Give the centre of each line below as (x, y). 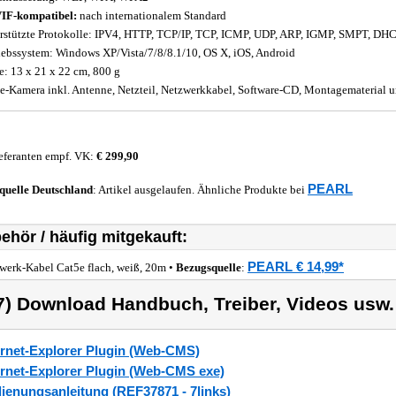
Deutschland (62, 190)
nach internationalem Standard (152, 15)
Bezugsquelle (209, 267)
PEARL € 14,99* (296, 267)
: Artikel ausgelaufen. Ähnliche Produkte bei (200, 190)
